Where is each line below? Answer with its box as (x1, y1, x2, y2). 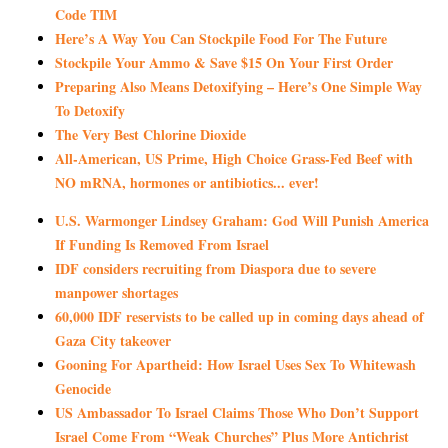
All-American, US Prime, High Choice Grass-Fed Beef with (55, 148, 413, 170)
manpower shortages (55, 282, 178, 304)
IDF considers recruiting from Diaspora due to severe (55, 258, 376, 280)
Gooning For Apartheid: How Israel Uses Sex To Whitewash (55, 354, 416, 376)
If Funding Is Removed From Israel (55, 234, 269, 256)
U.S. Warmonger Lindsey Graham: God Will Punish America (55, 210, 429, 232)
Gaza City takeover (55, 330, 171, 352)
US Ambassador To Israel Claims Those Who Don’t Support (55, 402, 419, 424)
